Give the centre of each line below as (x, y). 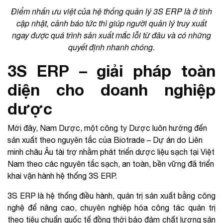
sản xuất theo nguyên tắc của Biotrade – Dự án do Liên (105, 140)
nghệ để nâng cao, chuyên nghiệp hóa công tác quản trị (111, 207)
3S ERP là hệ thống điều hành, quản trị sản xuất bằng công (111, 195)
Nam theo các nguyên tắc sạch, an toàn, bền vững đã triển (111, 164)
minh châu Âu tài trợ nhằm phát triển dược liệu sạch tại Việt (111, 152)
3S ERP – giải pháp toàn (111, 70)
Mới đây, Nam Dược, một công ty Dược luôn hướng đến (107, 128)
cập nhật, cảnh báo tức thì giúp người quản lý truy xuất (111, 23)
